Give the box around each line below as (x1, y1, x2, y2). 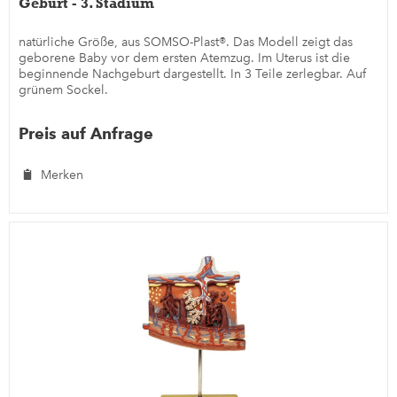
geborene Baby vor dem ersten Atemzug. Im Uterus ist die (19, 51, 351, 66)
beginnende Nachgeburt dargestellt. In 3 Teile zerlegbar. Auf (19, 66, 367, 82)
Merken (41, 167, 84, 183)
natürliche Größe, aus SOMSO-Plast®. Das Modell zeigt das (19, 35, 354, 51)
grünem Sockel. (19, 82, 109, 98)
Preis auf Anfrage (19, 124, 154, 144)
